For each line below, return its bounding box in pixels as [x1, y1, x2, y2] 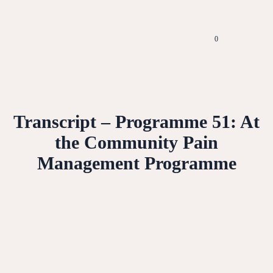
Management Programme [37, 152, 236, 173]
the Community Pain [55, 132, 218, 152]
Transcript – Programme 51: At [13, 111, 260, 132]
